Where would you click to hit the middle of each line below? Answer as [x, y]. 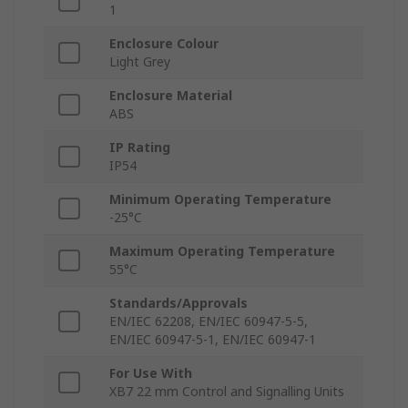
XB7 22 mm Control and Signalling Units [227, 392]
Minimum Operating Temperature [220, 199]
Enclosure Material [171, 96]
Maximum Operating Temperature [222, 251]
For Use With [151, 373]
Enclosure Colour [164, 44]
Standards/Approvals [178, 303]
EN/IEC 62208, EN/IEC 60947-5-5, [209, 321]
